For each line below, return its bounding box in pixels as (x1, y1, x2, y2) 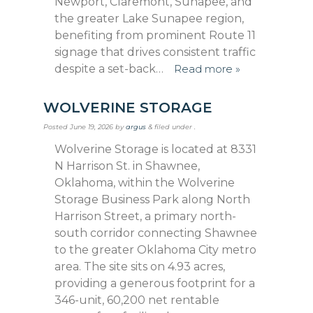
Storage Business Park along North (54, 192, 251, 206)
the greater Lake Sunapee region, (54, 11, 245, 25)
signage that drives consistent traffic (54, 45, 256, 59)
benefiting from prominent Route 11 (54, 28, 256, 42)
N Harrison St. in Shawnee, (54, 159, 201, 173)
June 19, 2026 (70, 122, 114, 131)
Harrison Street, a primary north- (54, 209, 237, 223)
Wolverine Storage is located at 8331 (54, 142, 257, 156)
